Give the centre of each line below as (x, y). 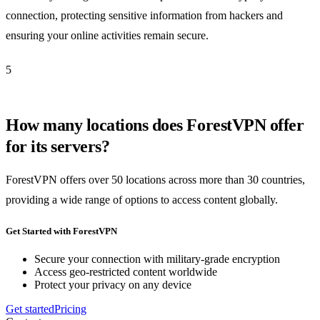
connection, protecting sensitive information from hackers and (144, 15)
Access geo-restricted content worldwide (126, 272)
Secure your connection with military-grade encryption (157, 259)
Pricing (70, 309)
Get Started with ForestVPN (61, 231)
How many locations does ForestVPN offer (155, 125)
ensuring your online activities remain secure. (107, 35)
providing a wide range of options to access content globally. (142, 199)
